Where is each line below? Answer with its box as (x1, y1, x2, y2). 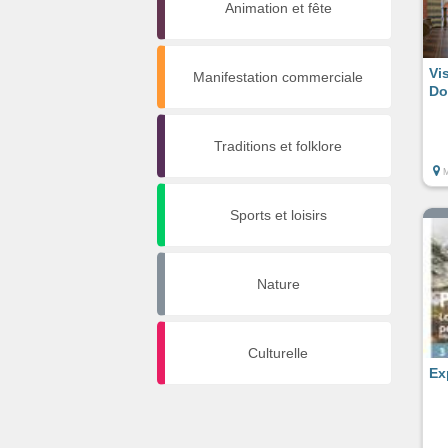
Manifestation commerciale (193, 69, 363, 85)
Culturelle (248, 345, 308, 361)
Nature (256, 276, 300, 292)
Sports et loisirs (229, 207, 327, 223)
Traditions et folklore (214, 138, 342, 154)
